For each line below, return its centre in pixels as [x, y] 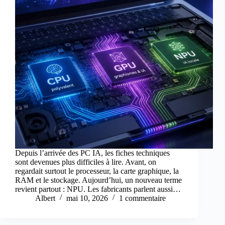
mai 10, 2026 [87, 198]
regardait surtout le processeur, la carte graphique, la [97, 171]
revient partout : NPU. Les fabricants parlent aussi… [98, 189]
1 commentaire [142, 198]
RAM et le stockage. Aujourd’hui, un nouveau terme [98, 180]
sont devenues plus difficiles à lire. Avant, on [86, 162]
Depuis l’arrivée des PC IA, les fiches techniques [92, 153]
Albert [45, 198]
